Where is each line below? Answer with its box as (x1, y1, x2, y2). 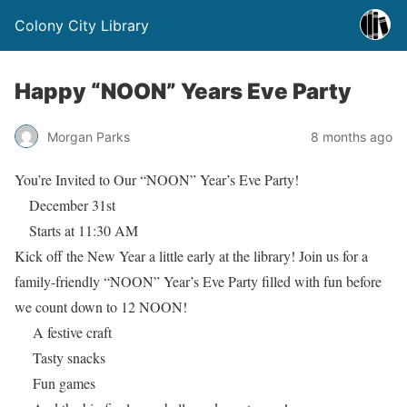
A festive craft (29, 323, 112, 342)
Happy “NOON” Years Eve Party (15, 78, 352, 104)
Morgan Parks (47, 128, 130, 144)
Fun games (29, 373, 95, 392)
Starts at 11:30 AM (29, 221, 138, 240)
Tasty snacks (29, 348, 105, 367)
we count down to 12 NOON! (15, 297, 187, 316)
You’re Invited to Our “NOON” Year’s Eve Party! (15, 170, 299, 189)
